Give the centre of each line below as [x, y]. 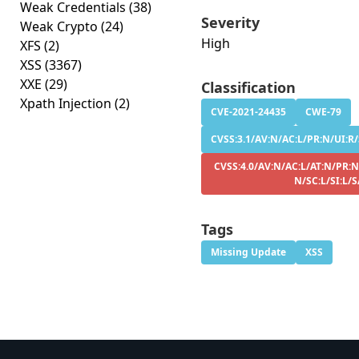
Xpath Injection [67, 103]
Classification [248, 87]
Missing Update [248, 252]
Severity [230, 22]
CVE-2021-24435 [248, 112]
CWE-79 [323, 112]
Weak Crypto [61, 26]
